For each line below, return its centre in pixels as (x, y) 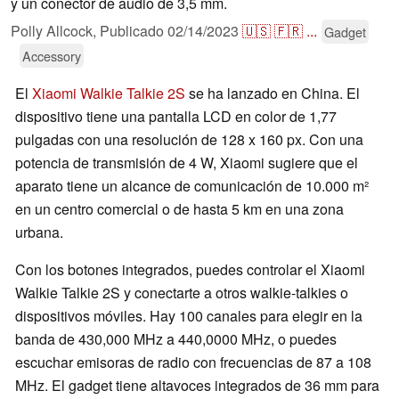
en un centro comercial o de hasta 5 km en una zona (179, 209)
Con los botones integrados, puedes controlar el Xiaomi (190, 270)
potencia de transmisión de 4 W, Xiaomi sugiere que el (187, 163)
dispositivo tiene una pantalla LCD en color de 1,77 (176, 117)
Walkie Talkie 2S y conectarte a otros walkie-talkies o (182, 293)
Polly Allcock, (55, 31)
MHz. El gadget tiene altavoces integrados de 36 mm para (197, 386)
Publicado (134, 31)
